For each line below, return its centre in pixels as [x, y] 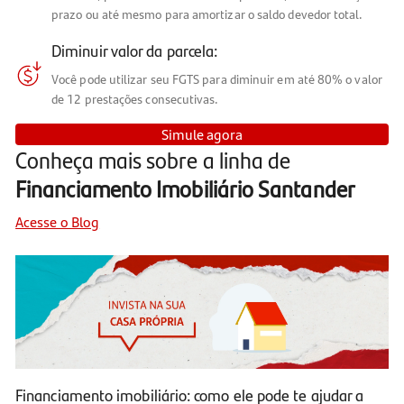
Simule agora [202, 134]
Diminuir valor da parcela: [135, 50]
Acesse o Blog [58, 221]
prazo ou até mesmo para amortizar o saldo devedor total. [207, 15]
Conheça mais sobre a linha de [153, 160]
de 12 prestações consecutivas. [135, 100]
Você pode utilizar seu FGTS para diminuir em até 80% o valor [217, 80]
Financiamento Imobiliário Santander [185, 188]
